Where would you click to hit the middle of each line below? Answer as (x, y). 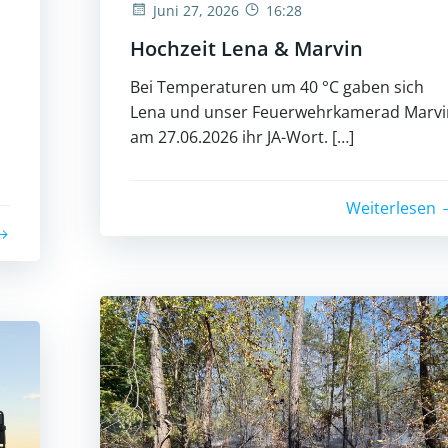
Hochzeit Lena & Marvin (246, 49)
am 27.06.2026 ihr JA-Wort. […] (242, 137)
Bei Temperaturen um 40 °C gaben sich (277, 87)
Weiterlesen (391, 208)
